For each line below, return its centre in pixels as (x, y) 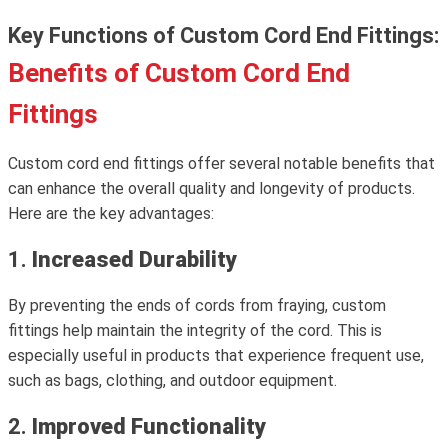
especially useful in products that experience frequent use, (216, 355)
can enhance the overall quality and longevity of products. (211, 188)
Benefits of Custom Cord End (179, 73)
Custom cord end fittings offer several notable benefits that (221, 163)
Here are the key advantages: (111, 213)
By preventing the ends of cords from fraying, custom (197, 305)
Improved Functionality (149, 426)
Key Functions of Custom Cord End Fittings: (223, 35)
